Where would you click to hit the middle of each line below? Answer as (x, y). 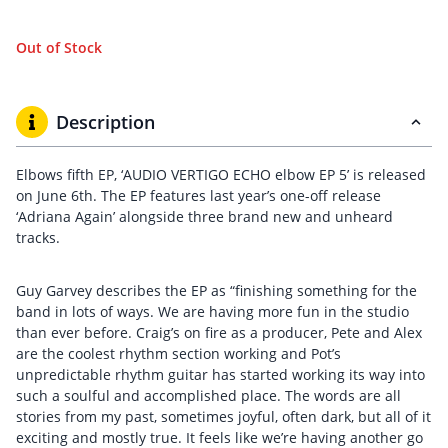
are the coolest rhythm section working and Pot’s (178, 353)
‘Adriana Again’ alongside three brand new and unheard (204, 216)
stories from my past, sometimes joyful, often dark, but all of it (223, 416)
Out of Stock (59, 47)
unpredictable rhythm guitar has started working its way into (220, 374)
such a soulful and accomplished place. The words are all (208, 395)
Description (105, 122)
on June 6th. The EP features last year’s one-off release (198, 195)
